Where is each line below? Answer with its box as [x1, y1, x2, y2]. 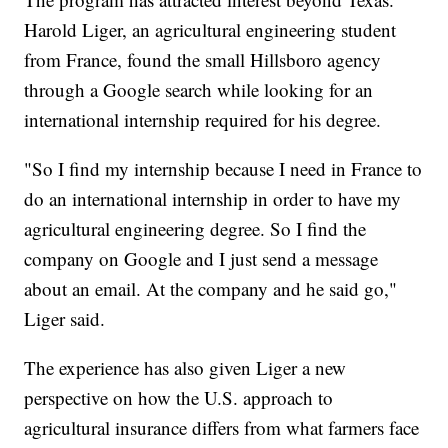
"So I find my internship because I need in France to [24, 155, 423, 181]
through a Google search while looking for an [24, 76, 374, 102]
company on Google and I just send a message [24, 245, 379, 271]
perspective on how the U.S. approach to [24, 384, 334, 410]
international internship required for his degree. [24, 106, 382, 132]
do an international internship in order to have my [24, 185, 402, 211]
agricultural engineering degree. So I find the [24, 215, 367, 241]
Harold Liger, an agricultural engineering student [24, 16, 397, 42]
